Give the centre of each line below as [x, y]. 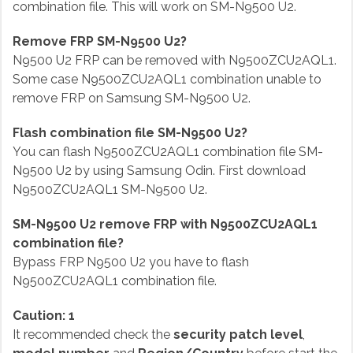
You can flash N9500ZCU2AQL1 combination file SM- [167, 151]
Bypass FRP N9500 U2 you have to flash [130, 262]
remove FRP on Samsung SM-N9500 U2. [131, 98]
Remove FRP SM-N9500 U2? [99, 41]
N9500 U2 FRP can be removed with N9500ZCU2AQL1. [174, 60]
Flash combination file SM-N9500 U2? [130, 132]
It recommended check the [93, 334]
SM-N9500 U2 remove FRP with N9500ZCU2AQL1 [165, 224]
